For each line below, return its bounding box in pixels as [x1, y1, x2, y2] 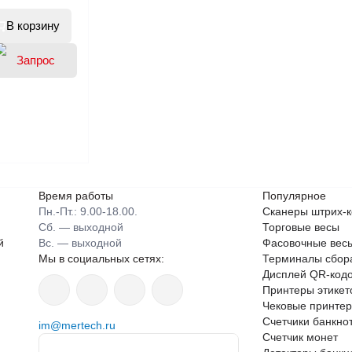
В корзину [6, 18, 60, 32]
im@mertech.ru [38, 318, 115, 332]
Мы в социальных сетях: [38, 251, 164, 265]
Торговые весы [262, 220, 339, 233]
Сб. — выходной [38, 220, 123, 233]
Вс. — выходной [38, 236, 122, 249]
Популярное [262, 189, 326, 202]
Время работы [38, 189, 113, 202]
